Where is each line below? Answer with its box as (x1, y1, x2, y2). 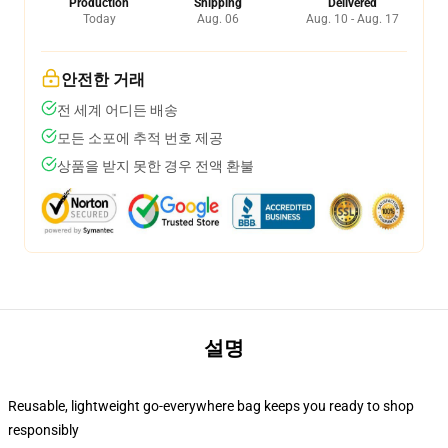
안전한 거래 (61, 70, 145, 89)
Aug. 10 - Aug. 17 (306, 12, 399, 26)
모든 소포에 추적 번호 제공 (57, 130, 223, 146)
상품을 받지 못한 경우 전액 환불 (57, 158, 254, 174)
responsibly (8, 422, 79, 438)
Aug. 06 (196, 12, 239, 26)
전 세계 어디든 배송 (57, 102, 178, 118)
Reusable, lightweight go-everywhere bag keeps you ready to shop (8, 398, 414, 414)
